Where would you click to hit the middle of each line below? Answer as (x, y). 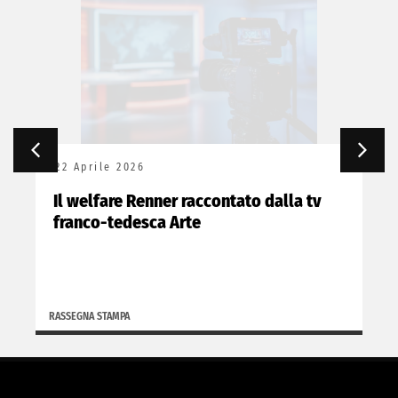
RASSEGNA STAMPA (89, 316)
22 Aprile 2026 (100, 167)
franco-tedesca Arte (127, 222)
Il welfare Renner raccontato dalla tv (187, 200)
